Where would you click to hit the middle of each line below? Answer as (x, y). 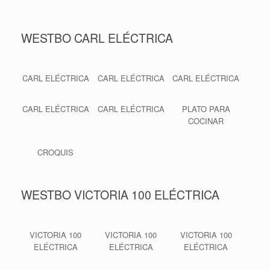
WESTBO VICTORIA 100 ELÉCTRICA (120, 194)
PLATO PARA (206, 109)
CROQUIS (56, 152)
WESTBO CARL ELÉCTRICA (97, 38)
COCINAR (206, 121)
